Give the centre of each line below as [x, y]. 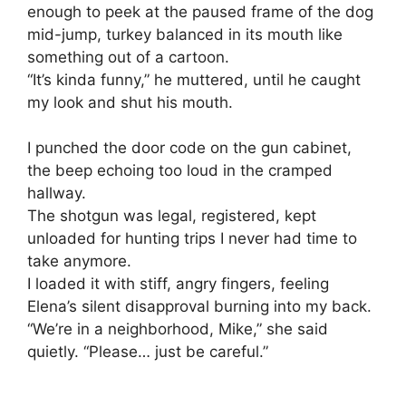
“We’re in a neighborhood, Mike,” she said [178, 329]
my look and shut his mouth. [130, 102]
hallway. [57, 193]
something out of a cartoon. [128, 57]
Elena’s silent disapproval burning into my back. [199, 307]
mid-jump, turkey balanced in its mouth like [185, 34]
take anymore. [79, 261]
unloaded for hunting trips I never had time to [192, 239]
